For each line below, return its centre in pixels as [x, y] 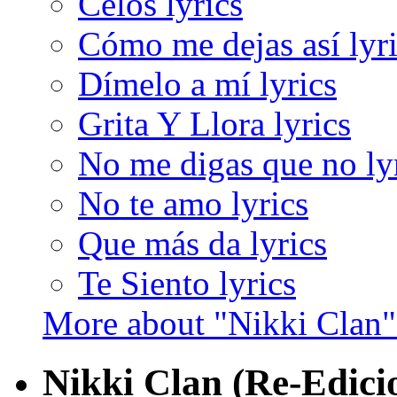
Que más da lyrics [202, 244]
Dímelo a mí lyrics [207, 84]
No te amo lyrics [193, 204]
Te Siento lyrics [187, 284]
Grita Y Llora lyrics [214, 124]
